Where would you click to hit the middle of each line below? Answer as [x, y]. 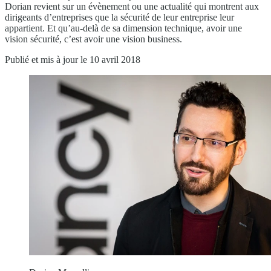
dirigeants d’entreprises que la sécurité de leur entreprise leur [119, 17]
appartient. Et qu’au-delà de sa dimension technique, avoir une [123, 28]
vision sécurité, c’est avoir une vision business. [93, 39]
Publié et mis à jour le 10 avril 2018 [73, 59]
